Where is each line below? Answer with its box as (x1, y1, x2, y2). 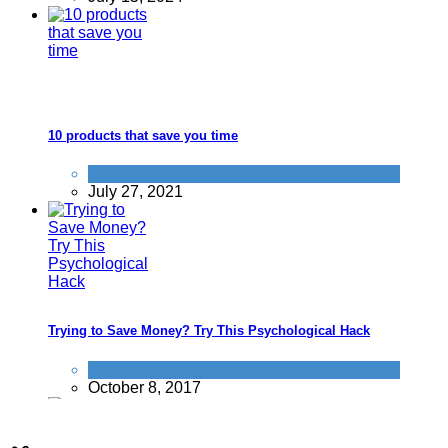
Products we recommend (88, 165, 264, 183)
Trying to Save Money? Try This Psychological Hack (48, 323, 370, 339)
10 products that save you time (48, 128, 238, 144)
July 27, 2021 (88, 183, 183, 201)
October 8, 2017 (88, 378, 201, 396)
